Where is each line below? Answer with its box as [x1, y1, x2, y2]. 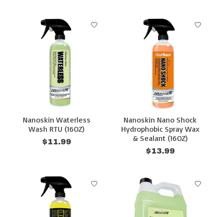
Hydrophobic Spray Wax [121, 124, 200, 134]
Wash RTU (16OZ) [29, 124, 85, 134]
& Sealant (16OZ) [133, 133, 188, 143]
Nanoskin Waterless [22, 115, 91, 125]
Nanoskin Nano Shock [124, 115, 197, 125]
